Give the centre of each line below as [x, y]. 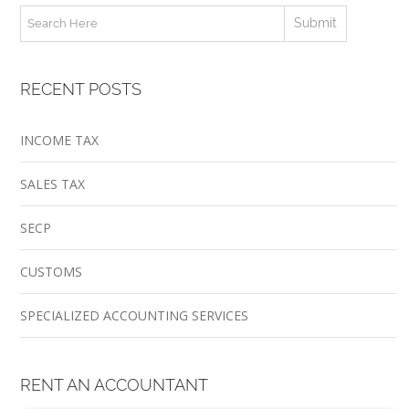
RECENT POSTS [80, 89]
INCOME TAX [59, 140]
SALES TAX [52, 184]
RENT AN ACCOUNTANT [114, 384]
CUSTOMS [51, 271]
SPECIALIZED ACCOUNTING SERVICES [134, 315]
